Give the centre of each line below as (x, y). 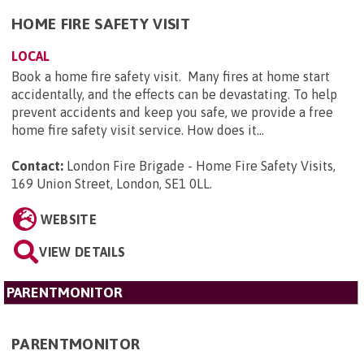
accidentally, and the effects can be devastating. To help (174, 94)
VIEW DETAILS (82, 251)
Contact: (37, 165)
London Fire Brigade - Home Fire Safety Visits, (201, 165)
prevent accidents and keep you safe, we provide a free (172, 112)
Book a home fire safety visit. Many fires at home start (171, 76)
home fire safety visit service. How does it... (138, 130)
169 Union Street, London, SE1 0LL (110, 183)
